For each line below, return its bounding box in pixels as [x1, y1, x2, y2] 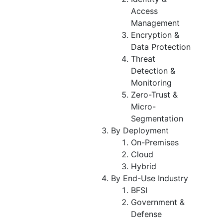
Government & [131, 197, 185, 207]
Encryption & [131, 29, 179, 40]
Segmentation [131, 113, 183, 123]
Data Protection [131, 41, 191, 52]
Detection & [131, 65, 175, 76]
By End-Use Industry [111, 173, 188, 183]
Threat [131, 53, 155, 64]
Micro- [131, 101, 156, 111]
